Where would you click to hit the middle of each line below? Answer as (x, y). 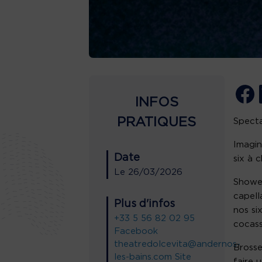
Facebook (136, 232)
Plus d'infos (144, 204)
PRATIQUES (157, 123)
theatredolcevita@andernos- (177, 244)
